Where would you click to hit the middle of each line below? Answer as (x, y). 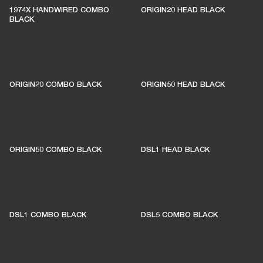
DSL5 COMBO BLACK (179, 214)
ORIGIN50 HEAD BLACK (183, 84)
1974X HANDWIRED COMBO (59, 9)
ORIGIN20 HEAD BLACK (183, 9)
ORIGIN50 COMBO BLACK (55, 149)
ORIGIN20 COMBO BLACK (55, 84)
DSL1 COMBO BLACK (48, 214)
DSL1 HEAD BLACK (175, 149)
